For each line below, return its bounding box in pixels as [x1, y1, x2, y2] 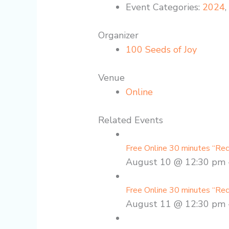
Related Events [98, 113, 164, 126]
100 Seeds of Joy [126, 43, 197, 56]
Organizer [98, 29, 139, 41]
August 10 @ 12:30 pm [126, 155, 226, 168]
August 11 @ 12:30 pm [126, 197, 226, 210]
